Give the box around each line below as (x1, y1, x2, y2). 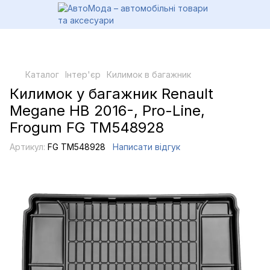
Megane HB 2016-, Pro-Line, (10, 102, 205, 119)
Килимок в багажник (107, 69, 191, 80)
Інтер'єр (65, 69, 101, 80)
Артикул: (10, 142, 45, 152)
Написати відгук (113, 142, 180, 152)
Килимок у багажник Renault (10, 85, 213, 102)
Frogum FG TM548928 (10, 119, 164, 136)
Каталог (25, 69, 59, 80)
